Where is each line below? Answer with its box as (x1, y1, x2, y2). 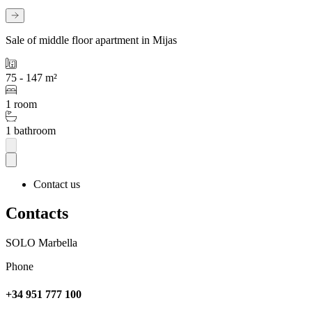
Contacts (6, 204, 68, 223)
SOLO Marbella (6, 237, 77, 249)
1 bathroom (6, 125, 56, 137)
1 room (6, 98, 37, 111)
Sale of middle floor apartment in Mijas (6, 34, 177, 47)
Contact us (33, 178, 80, 190)
